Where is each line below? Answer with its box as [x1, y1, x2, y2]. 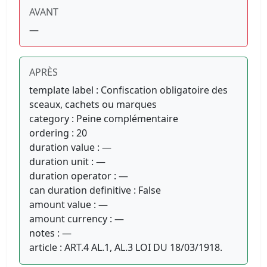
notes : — [29, 226, 72, 240]
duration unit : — [29, 154, 105, 168]
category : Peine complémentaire [29, 111, 178, 125]
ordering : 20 [29, 126, 87, 139]
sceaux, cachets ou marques [29, 97, 157, 111]
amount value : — [29, 197, 108, 211]
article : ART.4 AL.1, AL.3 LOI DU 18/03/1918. [29, 240, 222, 254]
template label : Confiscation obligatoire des [29, 83, 228, 97]
